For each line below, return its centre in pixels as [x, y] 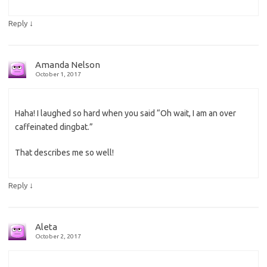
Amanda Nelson [68, 65]
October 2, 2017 [58, 237]
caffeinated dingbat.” [54, 127]
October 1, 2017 [58, 74]
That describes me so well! [64, 153]
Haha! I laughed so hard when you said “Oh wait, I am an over [125, 114]
